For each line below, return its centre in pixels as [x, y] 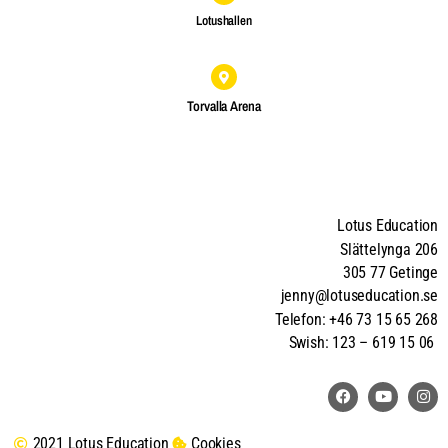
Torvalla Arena [224, 106]
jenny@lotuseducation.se [359, 296]
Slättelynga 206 [389, 249]
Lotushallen [224, 21]
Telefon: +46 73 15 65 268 [356, 319]
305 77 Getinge [390, 273]
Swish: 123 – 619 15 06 [363, 343]
